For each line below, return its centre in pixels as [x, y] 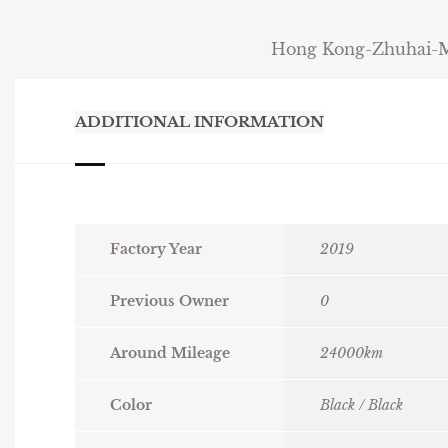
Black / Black [361, 405]
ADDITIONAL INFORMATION [199, 122]
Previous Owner [169, 301]
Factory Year [156, 249]
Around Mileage [170, 353]
